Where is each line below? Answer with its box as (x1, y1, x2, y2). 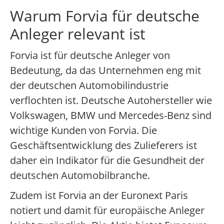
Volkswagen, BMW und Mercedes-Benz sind (10, 108, 211, 122)
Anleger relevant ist (10, 23, 145, 44)
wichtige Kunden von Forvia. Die (10, 123, 157, 137)
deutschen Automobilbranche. (10, 168, 150, 182)
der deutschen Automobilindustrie (10, 78, 168, 92)
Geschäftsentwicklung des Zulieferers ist (10, 138, 197, 152)
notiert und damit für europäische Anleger (10, 203, 204, 217)
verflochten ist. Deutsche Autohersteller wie (10, 93, 212, 107)
